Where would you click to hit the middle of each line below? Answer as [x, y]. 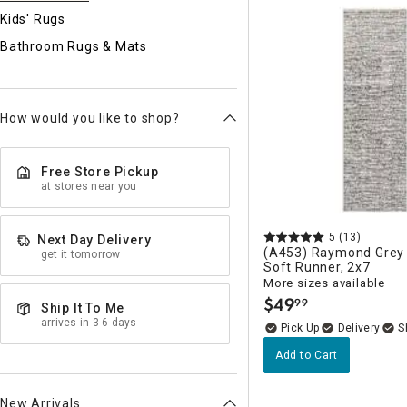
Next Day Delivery [94, 240]
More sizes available [324, 283]
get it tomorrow [81, 254]
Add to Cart [307, 355]
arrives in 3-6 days [89, 323]
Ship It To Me [83, 308]
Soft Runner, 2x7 [317, 267]
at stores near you [89, 186]
